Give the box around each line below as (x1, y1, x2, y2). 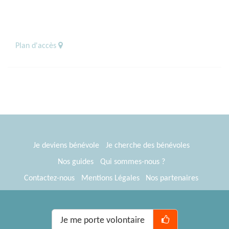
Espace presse (88, 190, 135, 199)
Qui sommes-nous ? (100, 157, 165, 166)
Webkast (151, 207, 181, 215)
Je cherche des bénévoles (105, 141, 190, 150)
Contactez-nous (24, 174, 75, 182)
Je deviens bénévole (33, 141, 99, 150)
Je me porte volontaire (60, 216, 145, 225)
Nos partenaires (146, 174, 199, 182)
